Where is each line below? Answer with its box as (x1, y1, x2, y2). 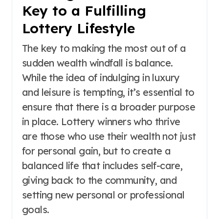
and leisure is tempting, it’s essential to (22, 86, 195, 98)
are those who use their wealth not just (22, 130, 196, 142)
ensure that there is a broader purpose (22, 101, 196, 113)
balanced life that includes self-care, (22, 159, 183, 172)
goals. (22, 203, 49, 216)
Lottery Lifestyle (22, 20, 135, 37)
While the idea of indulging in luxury (22, 71, 180, 84)
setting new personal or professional (22, 189, 185, 201)
